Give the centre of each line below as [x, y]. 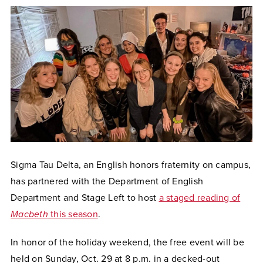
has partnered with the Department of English [107, 181]
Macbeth [29, 214]
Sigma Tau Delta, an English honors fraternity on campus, [131, 165]
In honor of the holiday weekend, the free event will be [127, 242]
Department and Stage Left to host [85, 198]
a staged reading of [200, 198]
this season [73, 214]
